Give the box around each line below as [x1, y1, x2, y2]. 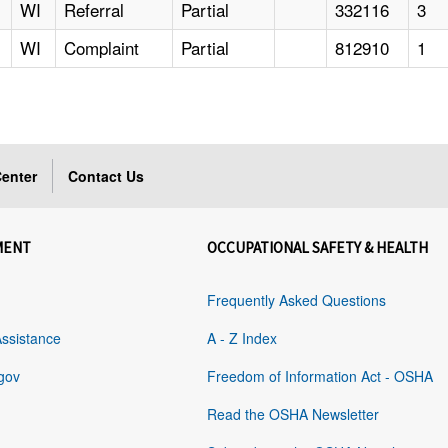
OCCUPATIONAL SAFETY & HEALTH [207, 238, 429, 258]
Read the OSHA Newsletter [207, 404, 380, 425]
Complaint [64, 35, 140, 61]
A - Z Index [207, 328, 278, 349]
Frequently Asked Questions [207, 290, 387, 311]
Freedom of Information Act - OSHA [207, 366, 434, 387]
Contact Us [68, 166, 145, 187]
